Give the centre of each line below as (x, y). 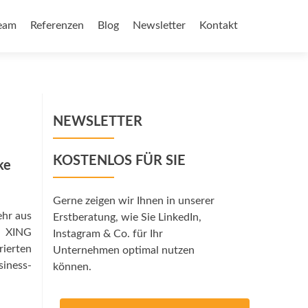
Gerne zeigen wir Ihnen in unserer (134, 201)
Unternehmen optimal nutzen (124, 250)
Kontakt (219, 25)
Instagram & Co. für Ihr (108, 234)
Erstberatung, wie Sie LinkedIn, (127, 217)
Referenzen (57, 25)
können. (72, 267)
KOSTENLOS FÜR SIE (119, 161)
